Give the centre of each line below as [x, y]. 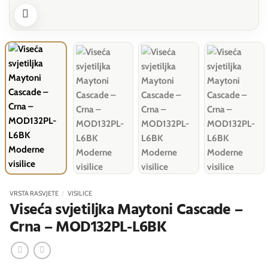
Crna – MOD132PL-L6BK [88, 227]
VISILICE [80, 193]
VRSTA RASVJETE [34, 193]
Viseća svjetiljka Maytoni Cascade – [126, 210]
